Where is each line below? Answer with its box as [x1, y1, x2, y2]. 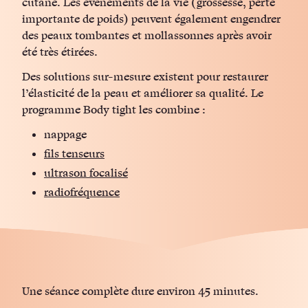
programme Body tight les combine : [22, 102, 206, 118]
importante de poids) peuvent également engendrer [22, 12, 280, 27]
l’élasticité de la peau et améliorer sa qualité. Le [22, 86, 263, 101]
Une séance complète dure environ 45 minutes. [22, 284, 258, 299]
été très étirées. [22, 45, 98, 60]
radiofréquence [44, 185, 120, 200]
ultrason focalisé [44, 166, 128, 181]
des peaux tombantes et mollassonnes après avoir [22, 28, 272, 43]
